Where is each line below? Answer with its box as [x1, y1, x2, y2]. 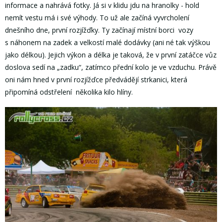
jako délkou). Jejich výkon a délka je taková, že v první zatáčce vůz [5, 50, 217, 60]
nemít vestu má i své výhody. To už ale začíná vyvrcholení [5, 13, 189, 23]
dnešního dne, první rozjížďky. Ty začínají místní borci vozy [5, 25, 193, 35]
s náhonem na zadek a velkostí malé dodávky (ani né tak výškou [5, 38, 210, 48]
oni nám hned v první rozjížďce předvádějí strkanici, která [5, 75, 187, 85]
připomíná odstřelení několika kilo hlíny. [5, 87, 133, 97]
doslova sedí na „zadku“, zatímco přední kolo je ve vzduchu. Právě [5, 62, 217, 72]
